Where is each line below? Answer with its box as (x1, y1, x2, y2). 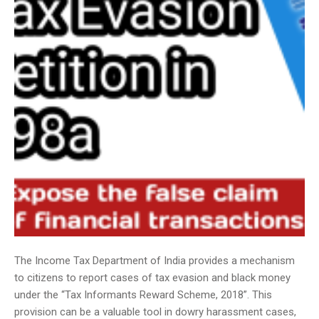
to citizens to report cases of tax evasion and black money (14, 271, 291, 284)
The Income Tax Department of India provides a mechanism (14, 254, 295, 267)
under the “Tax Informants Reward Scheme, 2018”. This (14, 288, 272, 301)
